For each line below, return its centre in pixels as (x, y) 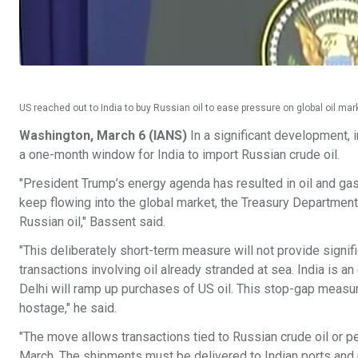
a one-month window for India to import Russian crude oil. (181, 155)
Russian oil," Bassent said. (92, 222)
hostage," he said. (68, 308)
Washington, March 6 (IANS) (103, 135)
